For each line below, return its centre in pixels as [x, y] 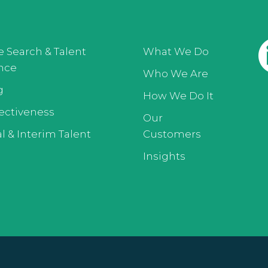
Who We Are [175, 74]
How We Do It [178, 96]
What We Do [176, 51]
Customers [172, 134]
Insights [164, 156]
